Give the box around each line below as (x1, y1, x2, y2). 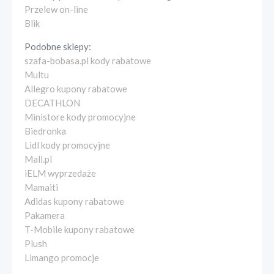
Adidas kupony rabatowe (24, 195, 124, 207)
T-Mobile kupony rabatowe (24, 223, 135, 235)
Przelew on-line (24, 3, 88, 15)
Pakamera (24, 209, 65, 221)
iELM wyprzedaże (24, 167, 96, 179)
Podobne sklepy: (24, 40, 91, 52)
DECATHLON (24, 97, 80, 108)
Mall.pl (24, 153, 52, 165)
